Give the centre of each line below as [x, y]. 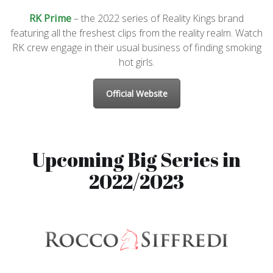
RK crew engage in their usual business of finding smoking [136, 47]
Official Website [136, 93]
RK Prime [50, 18]
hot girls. [136, 62]
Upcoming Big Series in [136, 160]
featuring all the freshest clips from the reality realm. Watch [136, 33]
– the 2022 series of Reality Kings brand [158, 18]
